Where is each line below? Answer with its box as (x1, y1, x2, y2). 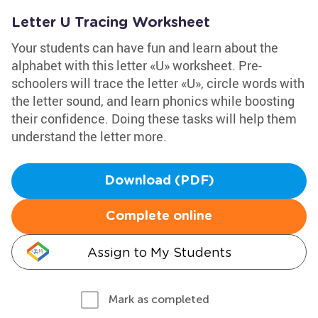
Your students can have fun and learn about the (11, 39, 278, 56)
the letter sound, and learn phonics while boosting (11, 92, 295, 109)
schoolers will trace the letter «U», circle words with (11, 75, 305, 92)
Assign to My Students (87, 245, 231, 260)
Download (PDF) (104, 175, 214, 187)
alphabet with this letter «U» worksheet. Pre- (11, 57, 262, 74)
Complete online (106, 210, 212, 223)
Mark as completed (109, 292, 209, 306)
